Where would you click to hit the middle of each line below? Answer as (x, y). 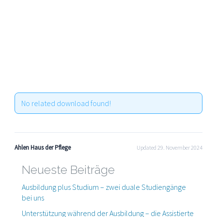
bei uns (33, 198)
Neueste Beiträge (68, 170)
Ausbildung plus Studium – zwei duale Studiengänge (104, 187)
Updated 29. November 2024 (170, 147)
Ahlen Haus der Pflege (43, 147)
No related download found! (66, 103)
